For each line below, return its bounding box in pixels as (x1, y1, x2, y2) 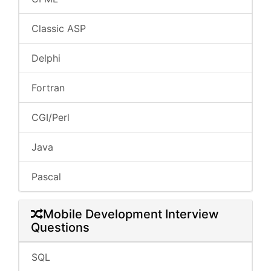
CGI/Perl (31, 111, 70, 123)
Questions (31, 220, 90, 235)
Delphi (31, 52, 60, 64)
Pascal (31, 171, 61, 183)
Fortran (31, 82, 65, 94)
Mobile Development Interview (43, 207, 219, 221)
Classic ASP (31, 22, 86, 34)
